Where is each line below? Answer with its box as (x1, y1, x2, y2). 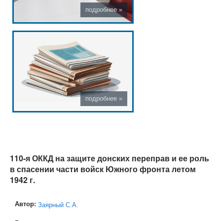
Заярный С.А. (37, 201, 78, 209)
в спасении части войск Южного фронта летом (9, 163, 196, 175)
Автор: (14, 199, 38, 209)
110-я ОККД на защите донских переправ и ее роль (9, 152, 209, 164)
